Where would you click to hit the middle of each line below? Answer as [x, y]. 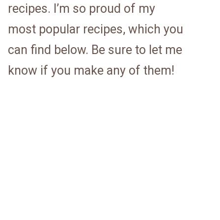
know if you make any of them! [91, 70]
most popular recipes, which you [96, 29]
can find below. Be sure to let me [95, 50]
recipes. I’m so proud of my [82, 9]
